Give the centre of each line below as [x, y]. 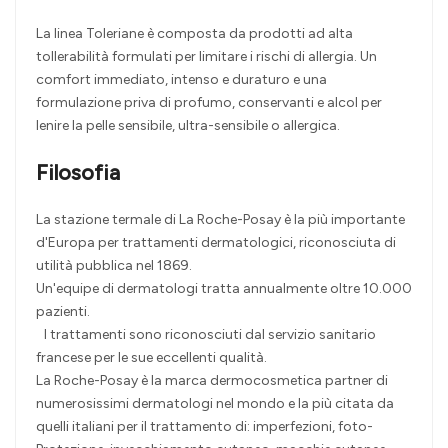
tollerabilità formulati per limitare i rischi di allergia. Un [206, 57]
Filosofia [78, 173]
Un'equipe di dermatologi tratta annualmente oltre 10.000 [224, 289]
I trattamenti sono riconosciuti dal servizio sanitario [206, 335]
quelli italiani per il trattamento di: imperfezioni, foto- [204, 427]
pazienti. [63, 312]
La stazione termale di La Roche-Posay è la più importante [220, 220]
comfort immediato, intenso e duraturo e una [181, 80]
